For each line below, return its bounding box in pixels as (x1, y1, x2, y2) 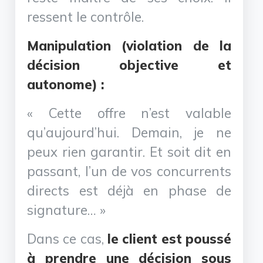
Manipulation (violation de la (27, 36, 231, 54)
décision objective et (27, 56, 231, 73)
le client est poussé (107, 230, 231, 247)
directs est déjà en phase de (27, 181, 231, 199)
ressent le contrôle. (27, 8, 144, 25)
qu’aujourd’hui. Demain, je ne (27, 123, 231, 141)
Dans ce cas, (27, 230, 108, 247)
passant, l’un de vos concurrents (27, 162, 231, 180)
